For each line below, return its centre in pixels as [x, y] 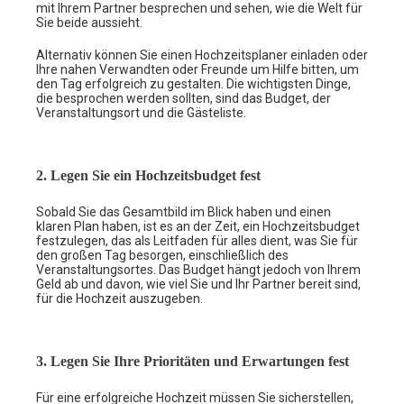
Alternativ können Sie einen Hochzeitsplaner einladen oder [202, 55]
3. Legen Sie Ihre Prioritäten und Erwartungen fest [193, 361]
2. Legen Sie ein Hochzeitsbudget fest [148, 175]
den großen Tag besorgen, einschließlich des [162, 255]
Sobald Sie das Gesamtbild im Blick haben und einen [184, 211]
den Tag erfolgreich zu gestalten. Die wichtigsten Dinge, [193, 83]
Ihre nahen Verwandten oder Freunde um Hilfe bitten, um [197, 69]
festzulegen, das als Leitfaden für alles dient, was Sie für [197, 240]
